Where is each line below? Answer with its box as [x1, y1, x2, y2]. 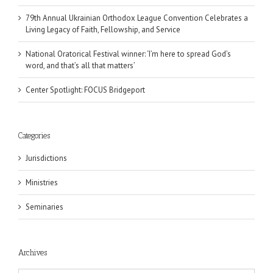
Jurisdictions [26, 152, 67, 163]
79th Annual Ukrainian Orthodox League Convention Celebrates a [26, 13, 248, 24]
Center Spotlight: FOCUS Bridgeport [26, 85, 145, 96]
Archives [18, 247, 47, 257]
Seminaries [26, 201, 63, 212]
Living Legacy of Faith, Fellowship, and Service [26, 24, 180, 35]
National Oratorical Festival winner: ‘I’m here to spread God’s [26, 49, 231, 60]
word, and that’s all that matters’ [26, 60, 135, 71]
